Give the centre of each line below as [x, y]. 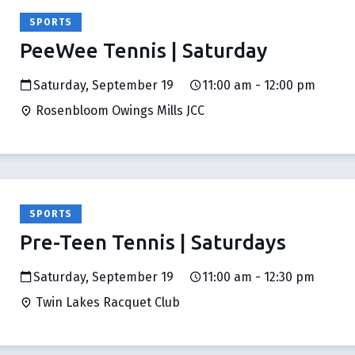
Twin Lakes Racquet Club [106, 302]
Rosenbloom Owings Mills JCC [118, 111]
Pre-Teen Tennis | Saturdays [153, 242]
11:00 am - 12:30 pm [258, 277]
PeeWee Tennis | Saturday [144, 50]
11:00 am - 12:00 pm [259, 85]
